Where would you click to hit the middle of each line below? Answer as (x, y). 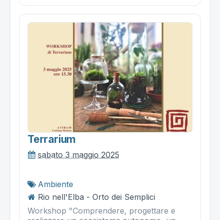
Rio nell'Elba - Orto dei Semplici (96, 197)
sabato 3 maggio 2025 (79, 154)
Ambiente (55, 184)
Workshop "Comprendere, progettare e (101, 210)
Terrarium (52, 139)
